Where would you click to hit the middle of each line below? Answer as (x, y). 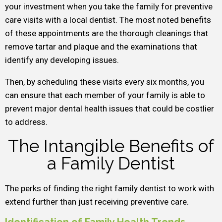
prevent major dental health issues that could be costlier (110, 109)
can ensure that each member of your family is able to (105, 95)
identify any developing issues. (62, 60)
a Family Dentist (111, 163)
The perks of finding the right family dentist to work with (110, 188)
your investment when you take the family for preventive (109, 6)
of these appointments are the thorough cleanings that (107, 33)
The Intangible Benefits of (111, 146)
